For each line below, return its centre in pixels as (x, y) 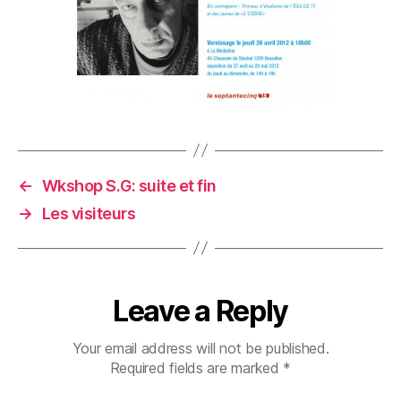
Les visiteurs (89, 213)
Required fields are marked (196, 367)
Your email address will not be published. (200, 348)
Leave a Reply (200, 311)
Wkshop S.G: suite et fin (129, 185)
